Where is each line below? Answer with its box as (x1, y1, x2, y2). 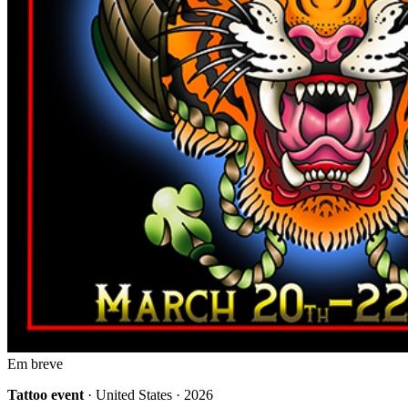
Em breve (7, 356, 63, 372)
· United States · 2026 (84, 387, 213, 403)
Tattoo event (7, 387, 84, 403)
